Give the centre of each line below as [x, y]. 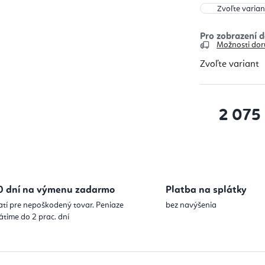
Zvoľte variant [230, 64]
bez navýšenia [191, 205]
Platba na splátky [206, 190]
